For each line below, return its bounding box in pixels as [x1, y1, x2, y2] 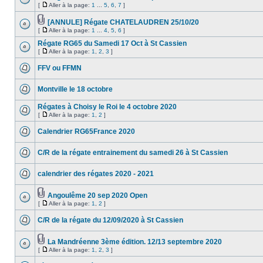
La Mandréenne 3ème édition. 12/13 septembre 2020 [48, 238, 222, 246]
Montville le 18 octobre [38, 85, 113, 93]
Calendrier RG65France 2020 [38, 127, 135, 136]
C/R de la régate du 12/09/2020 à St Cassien [38, 216, 183, 224]
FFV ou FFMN [38, 64, 82, 72]
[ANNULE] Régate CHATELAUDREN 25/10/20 [48, 18, 199, 26]
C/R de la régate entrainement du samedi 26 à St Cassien [38, 149, 228, 157]
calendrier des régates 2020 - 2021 [38, 170, 154, 178]
